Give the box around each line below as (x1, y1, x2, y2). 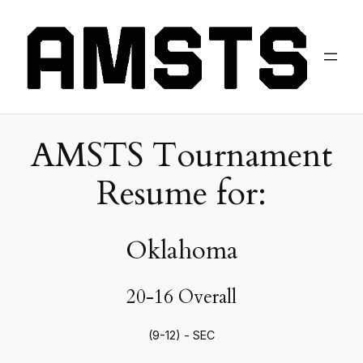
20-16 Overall (126, 284, 237, 310)
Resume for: (96, 170, 267, 216)
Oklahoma (125, 233, 238, 267)
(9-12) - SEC (148, 328, 215, 343)
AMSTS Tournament (31, 132, 332, 178)
